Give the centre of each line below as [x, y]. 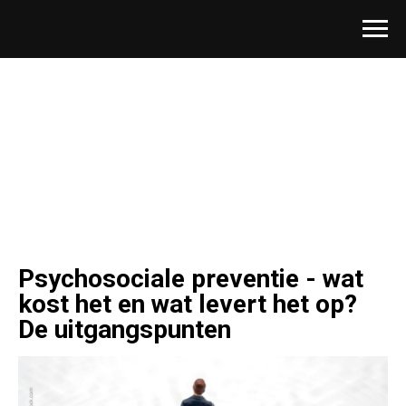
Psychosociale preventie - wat [191, 279]
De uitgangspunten [125, 329]
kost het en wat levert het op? [188, 304]
